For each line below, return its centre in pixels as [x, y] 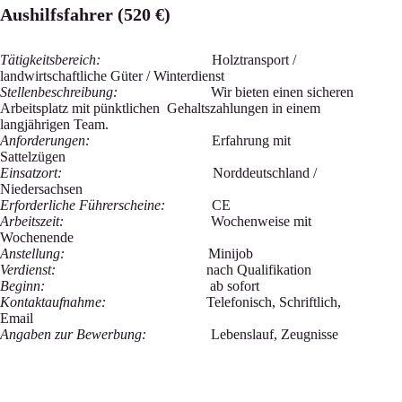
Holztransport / [198, 60]
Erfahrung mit [190, 140]
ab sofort [152, 286]
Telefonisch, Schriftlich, [223, 302]
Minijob [229, 253]
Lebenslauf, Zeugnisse [242, 334]
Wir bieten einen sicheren [236, 92]
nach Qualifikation [184, 270]
